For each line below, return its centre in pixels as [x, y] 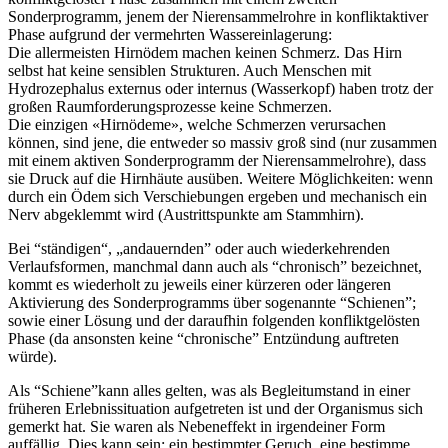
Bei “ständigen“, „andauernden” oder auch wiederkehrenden [199, 248]
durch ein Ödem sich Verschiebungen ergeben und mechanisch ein [217, 196]
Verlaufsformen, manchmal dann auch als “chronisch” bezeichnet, [215, 266]
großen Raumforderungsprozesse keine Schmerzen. [170, 106]
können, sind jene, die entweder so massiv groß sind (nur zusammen [222, 142]
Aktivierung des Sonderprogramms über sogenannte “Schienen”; [212, 302]
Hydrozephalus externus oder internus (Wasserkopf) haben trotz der [220, 88]
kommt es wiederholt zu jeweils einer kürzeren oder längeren [199, 284]
